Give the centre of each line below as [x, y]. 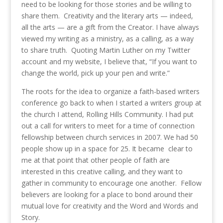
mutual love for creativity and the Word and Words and [110, 206]
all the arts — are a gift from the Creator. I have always [110, 27]
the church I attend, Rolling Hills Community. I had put [107, 114]
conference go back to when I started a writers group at [111, 103]
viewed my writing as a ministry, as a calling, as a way [107, 39]
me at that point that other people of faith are [95, 160]
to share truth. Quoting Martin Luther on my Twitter [106, 50]
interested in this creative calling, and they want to [102, 172]
